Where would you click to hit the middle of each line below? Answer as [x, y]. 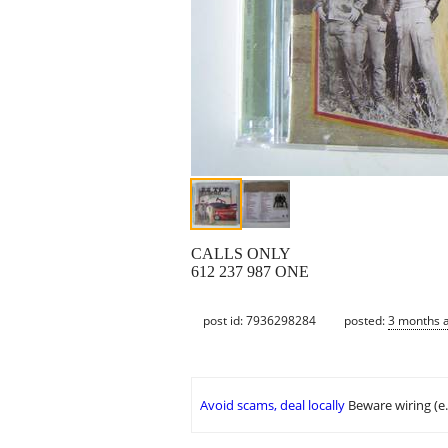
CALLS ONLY [241, 254]
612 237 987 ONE [250, 272]
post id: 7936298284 [259, 320]
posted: [366, 320]
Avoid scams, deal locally [272, 405]
